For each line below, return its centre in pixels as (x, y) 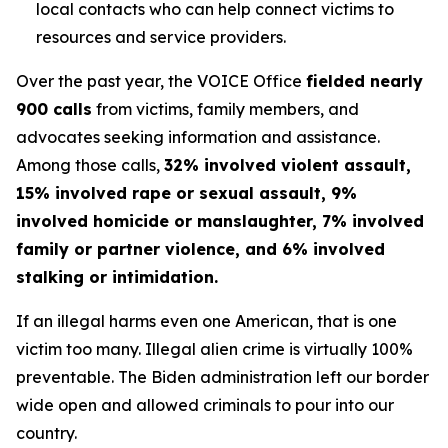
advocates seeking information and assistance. (198, 137)
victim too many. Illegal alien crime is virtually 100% (214, 349)
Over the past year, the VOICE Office (161, 81)
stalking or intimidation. (117, 277)
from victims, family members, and (225, 109)
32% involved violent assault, (287, 165)
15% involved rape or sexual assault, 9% (186, 193)
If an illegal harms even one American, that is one (206, 321)
